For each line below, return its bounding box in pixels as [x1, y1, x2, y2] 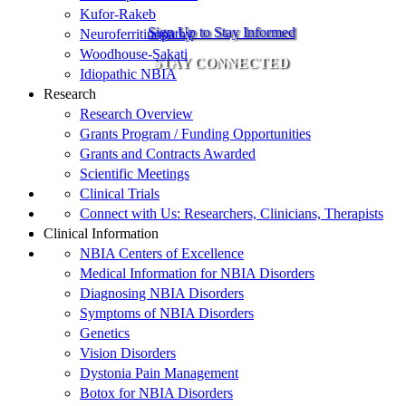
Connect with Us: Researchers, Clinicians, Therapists [80, 206, 383, 222]
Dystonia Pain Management [80, 365, 238, 382]
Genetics [80, 325, 130, 342]
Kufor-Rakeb [80, 6, 156, 23]
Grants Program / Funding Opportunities [80, 126, 311, 142]
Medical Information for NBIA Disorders [80, 266, 314, 282]
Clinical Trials [80, 186, 159, 202]
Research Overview [80, 106, 193, 122]
